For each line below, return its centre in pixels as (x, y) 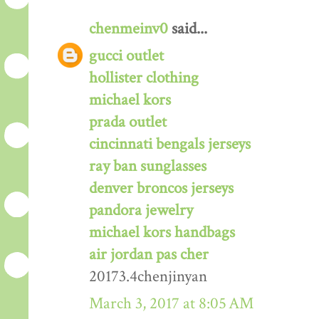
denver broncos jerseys (161, 189)
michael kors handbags (162, 233)
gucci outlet (126, 56)
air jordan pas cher (149, 255)
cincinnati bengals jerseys (170, 145)
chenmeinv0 (129, 29)
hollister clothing (144, 78)
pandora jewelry (141, 211)
